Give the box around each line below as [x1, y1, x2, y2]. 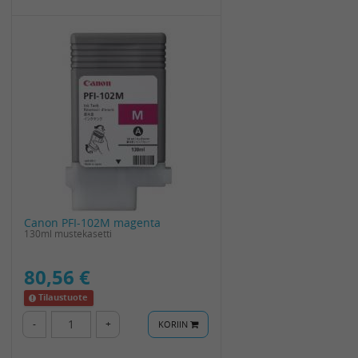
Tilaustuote [38, 292, 89, 304]
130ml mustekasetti [24, 226, 112, 240]
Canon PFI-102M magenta [24, 214, 161, 230]
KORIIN [158, 318, 190, 331]
